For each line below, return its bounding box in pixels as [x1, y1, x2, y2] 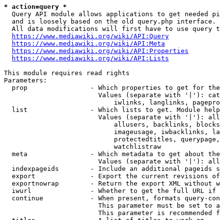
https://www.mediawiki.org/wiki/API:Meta [12, 40, 165, 47]
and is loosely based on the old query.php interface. [4, 18, 216, 25]
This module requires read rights [4, 69, 130, 77]
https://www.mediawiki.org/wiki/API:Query [12, 32, 169, 40]
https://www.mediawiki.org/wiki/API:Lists [12, 55, 169, 62]
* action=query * [4, 3, 67, 10]
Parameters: [4, 77, 47, 84]
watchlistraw [4, 143, 161, 150]
